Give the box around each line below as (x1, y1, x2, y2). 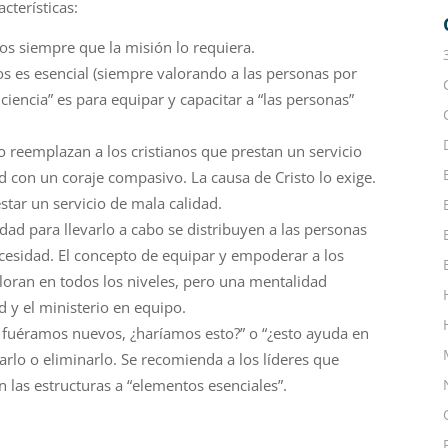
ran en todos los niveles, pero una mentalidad (12, 271, 328, 291)
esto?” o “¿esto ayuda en (201, 323, 370, 343)
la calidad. (153, 193, 227, 213)
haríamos (136, 323, 202, 343)
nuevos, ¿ (68, 323, 137, 343)
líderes (263, 349, 310, 369)
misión (125, 37, 173, 57)
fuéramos (2, 323, 69, 343)
